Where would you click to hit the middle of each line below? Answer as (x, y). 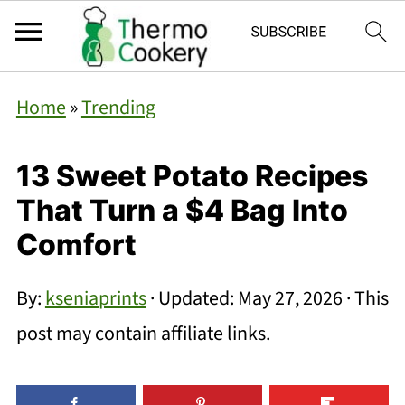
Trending (118, 108)
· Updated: (192, 298)
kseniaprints (95, 298)
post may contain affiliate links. (143, 334)
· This (365, 298)
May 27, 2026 (290, 298)
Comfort (76, 245)
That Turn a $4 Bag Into (182, 210)
